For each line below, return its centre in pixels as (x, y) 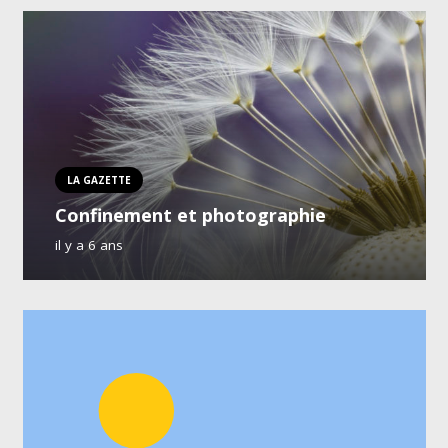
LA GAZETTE (98, 179)
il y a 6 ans (88, 244)
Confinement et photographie (190, 215)
